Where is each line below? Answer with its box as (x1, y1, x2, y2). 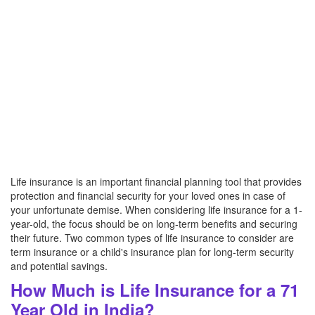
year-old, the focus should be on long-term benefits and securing (11, 217, 297, 231)
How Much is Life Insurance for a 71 (11, 278, 299, 302)
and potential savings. (11, 259, 108, 273)
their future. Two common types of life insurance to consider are (11, 231, 294, 245)
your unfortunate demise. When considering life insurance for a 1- (11, 202, 302, 217)
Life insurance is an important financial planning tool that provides (11, 174, 302, 188)
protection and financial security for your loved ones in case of (11, 188, 285, 202)
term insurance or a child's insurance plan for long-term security (11, 245, 294, 259)
